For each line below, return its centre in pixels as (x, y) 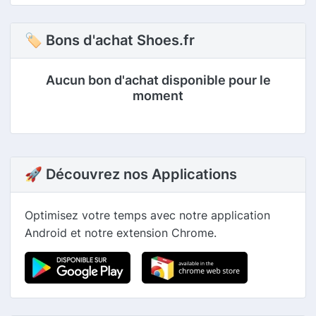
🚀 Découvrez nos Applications (131, 175)
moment (158, 96)
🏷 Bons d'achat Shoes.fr (110, 41)
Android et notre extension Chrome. (121, 233)
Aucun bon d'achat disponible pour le (158, 80)
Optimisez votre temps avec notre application (147, 215)
